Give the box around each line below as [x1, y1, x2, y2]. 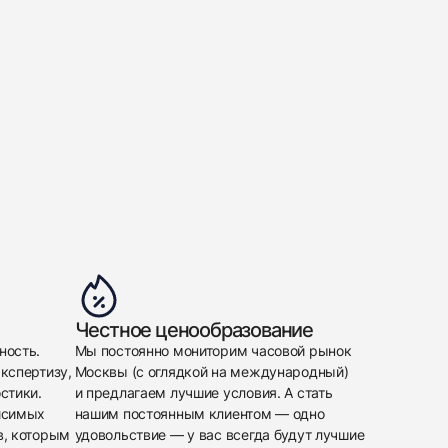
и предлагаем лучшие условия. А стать [74, 384, 333, 401]
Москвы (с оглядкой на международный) [74, 363, 349, 380]
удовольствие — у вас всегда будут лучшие [74, 426, 365, 443]
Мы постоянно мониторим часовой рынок [74, 342, 352, 359]
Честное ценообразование [74, 318, 313, 342]
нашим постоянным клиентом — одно [74, 405, 325, 422]
